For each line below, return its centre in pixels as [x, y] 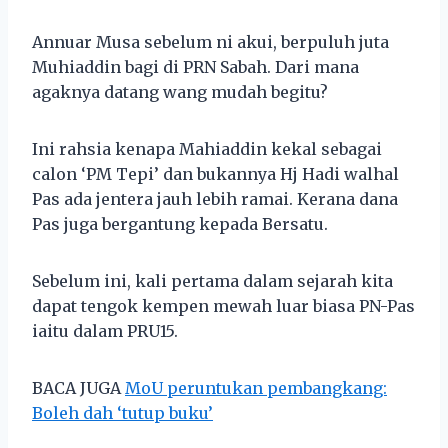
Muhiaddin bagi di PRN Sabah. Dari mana [195, 66]
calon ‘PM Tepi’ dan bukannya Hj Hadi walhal [215, 173]
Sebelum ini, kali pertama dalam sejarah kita [212, 280]
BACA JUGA [78, 387]
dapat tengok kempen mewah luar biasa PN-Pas [223, 305]
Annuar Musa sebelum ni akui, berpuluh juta [210, 41]
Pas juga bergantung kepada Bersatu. [180, 223]
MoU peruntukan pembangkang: [256, 387]
